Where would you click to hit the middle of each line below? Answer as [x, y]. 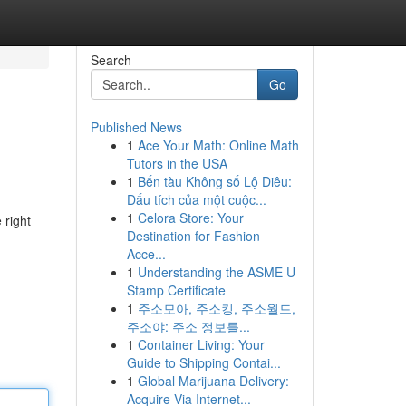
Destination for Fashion [193, 236]
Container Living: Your [201, 344]
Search [111, 60]
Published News [136, 127]
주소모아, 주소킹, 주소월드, [216, 308]
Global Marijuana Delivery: [213, 381]
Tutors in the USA [177, 163]
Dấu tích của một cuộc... [196, 199]
